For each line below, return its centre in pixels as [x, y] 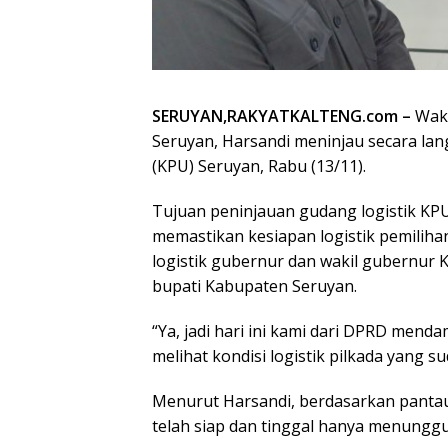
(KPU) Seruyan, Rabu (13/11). [259, 166]
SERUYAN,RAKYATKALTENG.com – [281, 116]
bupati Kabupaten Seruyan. [254, 286]
